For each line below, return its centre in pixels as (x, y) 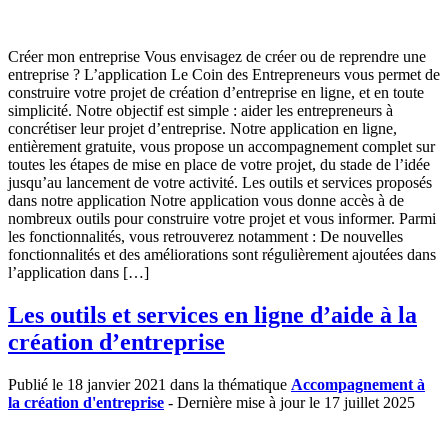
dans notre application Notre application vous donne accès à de (206, 200)
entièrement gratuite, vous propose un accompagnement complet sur (221, 146)
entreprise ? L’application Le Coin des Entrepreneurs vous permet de (224, 74)
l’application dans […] (78, 272)
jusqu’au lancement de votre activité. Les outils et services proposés (220, 182)
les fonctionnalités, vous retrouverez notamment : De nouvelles (205, 236)
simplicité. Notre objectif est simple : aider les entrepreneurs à (200, 110)
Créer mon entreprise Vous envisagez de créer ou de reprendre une (217, 56)
